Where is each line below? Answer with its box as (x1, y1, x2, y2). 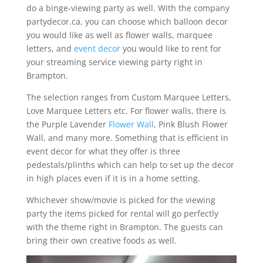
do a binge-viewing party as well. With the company (26, 2, 230, 14)
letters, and (26, 42, 74, 54)
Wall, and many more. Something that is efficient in (26, 131, 228, 143)
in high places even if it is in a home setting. (26, 172, 200, 184)
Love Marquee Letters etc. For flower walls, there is (26, 104, 226, 116)
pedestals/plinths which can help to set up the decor (26, 159, 234, 170)
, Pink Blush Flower (153, 118, 228, 130)
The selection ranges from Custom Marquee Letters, (26, 91, 231, 103)
